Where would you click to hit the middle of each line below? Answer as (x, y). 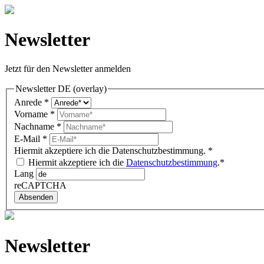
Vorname (32, 114)
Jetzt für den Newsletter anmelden (68, 68)
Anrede (29, 103)
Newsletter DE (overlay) (61, 88)
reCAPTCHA (40, 186)
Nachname (35, 127)
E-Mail (28, 139)
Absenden (36, 197)
